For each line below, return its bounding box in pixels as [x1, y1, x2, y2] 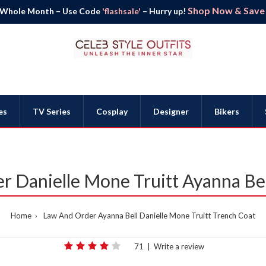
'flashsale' [102, 6, 141, 16]
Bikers [214, 106, 239, 116]
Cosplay [96, 106, 128, 116]
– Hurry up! [140, 6, 188, 16]
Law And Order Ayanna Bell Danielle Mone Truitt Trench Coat [43, 211, 255, 220]
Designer [153, 106, 189, 116]
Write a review [153, 242, 204, 251]
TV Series [33, 106, 71, 116]
